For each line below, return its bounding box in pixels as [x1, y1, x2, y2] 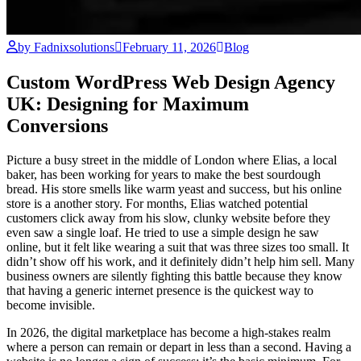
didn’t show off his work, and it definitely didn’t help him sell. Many [6, 255, 355, 269]
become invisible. [6, 298, 95, 313]
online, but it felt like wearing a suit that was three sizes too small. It [6, 240, 349, 255]
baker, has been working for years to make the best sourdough [6, 168, 321, 182]
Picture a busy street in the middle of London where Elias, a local [6, 153, 337, 168]
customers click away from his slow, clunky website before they [6, 211, 330, 226]
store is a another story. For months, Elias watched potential [6, 197, 308, 211]
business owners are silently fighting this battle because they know [6, 269, 342, 284]
